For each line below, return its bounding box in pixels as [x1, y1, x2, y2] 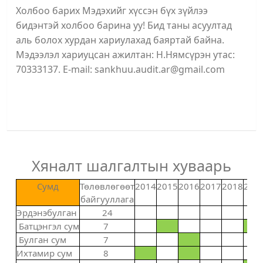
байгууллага [80, 193, 134, 205]
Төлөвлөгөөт [80, 180, 134, 192]
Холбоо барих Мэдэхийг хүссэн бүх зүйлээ [16, 4, 208, 17]
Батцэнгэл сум [16, 220, 79, 232]
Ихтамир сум [16, 247, 77, 259]
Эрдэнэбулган [16, 206, 77, 218]
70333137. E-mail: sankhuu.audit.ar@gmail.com [16, 62, 230, 76]
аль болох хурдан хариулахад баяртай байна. [16, 33, 224, 46]
